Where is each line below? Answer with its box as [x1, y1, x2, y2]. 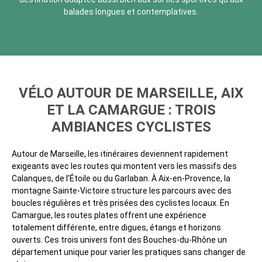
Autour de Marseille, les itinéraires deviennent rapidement [12, 149, 228, 159]
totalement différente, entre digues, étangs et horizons [12, 223, 221, 233]
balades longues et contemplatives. [64, 7, 198, 16]
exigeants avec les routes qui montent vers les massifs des [12, 161, 237, 171]
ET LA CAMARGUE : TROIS [46, 102, 216, 119]
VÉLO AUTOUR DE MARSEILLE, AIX [19, 85, 243, 102]
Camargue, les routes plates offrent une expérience [12, 211, 206, 220]
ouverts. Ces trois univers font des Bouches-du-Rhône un [12, 235, 227, 245]
